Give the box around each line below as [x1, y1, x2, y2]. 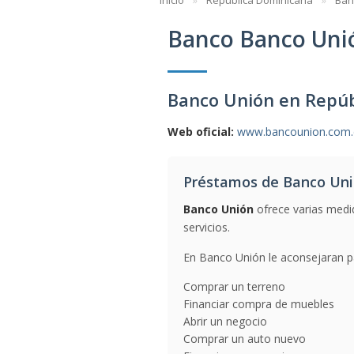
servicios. [183, 220, 230, 235]
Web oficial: [168, 124, 234, 139]
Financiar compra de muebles [183, 296, 334, 311]
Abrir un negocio [183, 314, 267, 329]
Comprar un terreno [183, 279, 285, 294]
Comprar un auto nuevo [183, 331, 306, 346]
